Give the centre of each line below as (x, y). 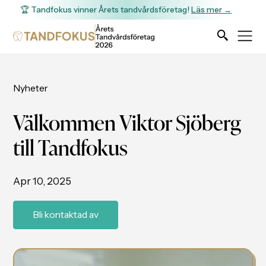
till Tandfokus (71, 146)
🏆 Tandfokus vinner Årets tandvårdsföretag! (106, 10)
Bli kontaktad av (66, 215)
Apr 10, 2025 (42, 181)
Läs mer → (212, 10)
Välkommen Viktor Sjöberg (127, 121)
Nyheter (31, 88)
